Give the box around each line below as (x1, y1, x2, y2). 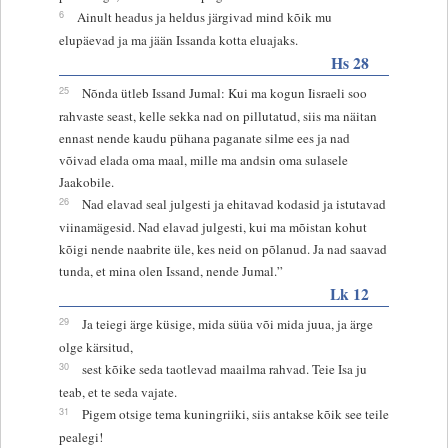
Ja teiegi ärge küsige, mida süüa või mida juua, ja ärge (81, 314, 373, 333)
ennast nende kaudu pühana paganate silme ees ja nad (58, 128, 350, 147)
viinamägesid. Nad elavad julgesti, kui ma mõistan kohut (58, 217, 367, 236)
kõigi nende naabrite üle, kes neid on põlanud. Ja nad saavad (58, 239, 387, 258)
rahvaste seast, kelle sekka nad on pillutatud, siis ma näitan (58, 106, 377, 125)
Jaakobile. (58, 172, 114, 191)
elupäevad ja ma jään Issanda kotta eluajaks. (58, 30, 298, 49)
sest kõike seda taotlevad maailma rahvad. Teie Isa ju (81, 359, 367, 378)
